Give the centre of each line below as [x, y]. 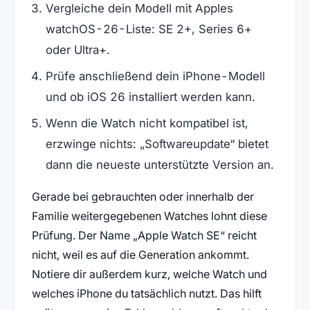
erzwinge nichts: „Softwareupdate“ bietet [157, 144]
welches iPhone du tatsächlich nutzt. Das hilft [146, 293]
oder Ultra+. [77, 50]
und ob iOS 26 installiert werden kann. [150, 97]
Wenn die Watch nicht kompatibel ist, [147, 124]
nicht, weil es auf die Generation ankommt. [140, 254]
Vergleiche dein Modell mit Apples [139, 9]
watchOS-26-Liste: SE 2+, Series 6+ [148, 29]
